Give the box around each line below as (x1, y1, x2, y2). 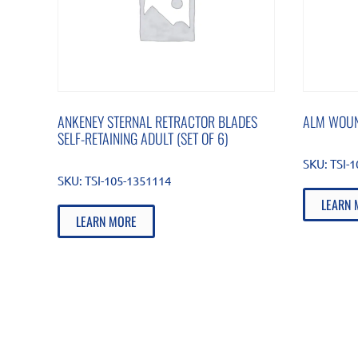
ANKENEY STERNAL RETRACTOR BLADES (57, 110, 257, 132)
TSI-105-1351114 (84, 172, 171, 188)
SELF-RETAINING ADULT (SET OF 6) (57, 127, 229, 149)
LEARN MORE (75, 211, 137, 231)
